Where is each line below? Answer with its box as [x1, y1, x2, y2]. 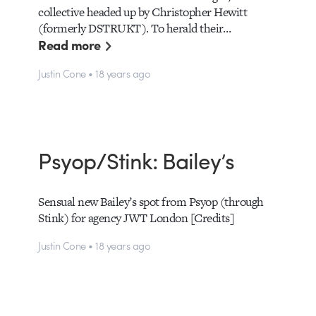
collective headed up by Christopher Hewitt [38, 4, 248, 21]
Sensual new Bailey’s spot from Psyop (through [38, 193, 264, 210]
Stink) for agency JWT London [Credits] [38, 209, 235, 226]
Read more [38, 35, 101, 55]
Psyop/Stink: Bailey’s [38, 143, 234, 176]
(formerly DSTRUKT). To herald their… [38, 20, 231, 37]
